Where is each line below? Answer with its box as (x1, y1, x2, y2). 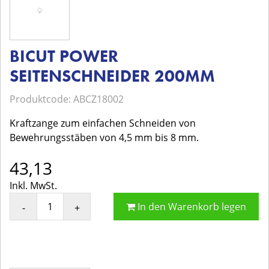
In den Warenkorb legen (135, 200, 247, 213)
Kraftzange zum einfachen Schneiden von (10, 116, 196, 130)
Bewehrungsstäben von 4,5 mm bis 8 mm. (10, 131, 199, 144)
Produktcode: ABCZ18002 (10, 92, 124, 106)
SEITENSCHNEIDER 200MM (10, 65, 215, 86)
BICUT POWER (10, 46, 118, 67)
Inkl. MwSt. (10, 179, 57, 192)
